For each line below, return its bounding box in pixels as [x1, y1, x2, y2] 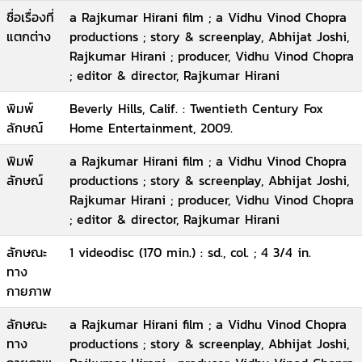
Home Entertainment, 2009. [69, 118, 233, 137]
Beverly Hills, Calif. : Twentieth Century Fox [69, 99, 323, 118]
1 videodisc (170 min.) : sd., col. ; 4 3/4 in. [69, 242, 311, 262]
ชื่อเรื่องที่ [6, 7, 54, 27]
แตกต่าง [6, 27, 51, 46]
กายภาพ [6, 281, 52, 301]
